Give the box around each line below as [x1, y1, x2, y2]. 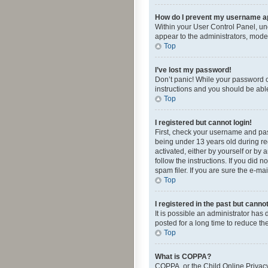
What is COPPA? [155, 252, 211, 261]
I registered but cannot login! [155, 118, 252, 127]
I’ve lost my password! [155, 66, 232, 74]
